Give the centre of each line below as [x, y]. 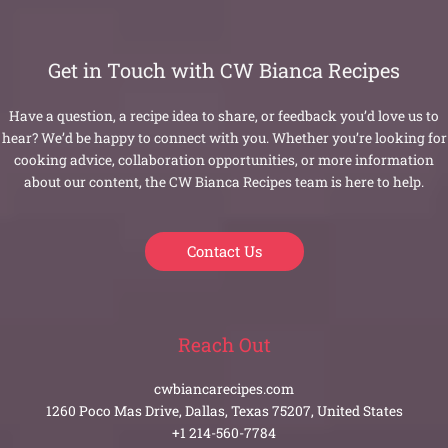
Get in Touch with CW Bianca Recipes [224, 69]
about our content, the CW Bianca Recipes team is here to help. [224, 181]
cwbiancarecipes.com [224, 388]
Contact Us [224, 250]
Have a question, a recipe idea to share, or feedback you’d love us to [224, 115]
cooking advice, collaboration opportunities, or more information [224, 159]
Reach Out [224, 344]
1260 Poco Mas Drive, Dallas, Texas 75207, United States [224, 410]
